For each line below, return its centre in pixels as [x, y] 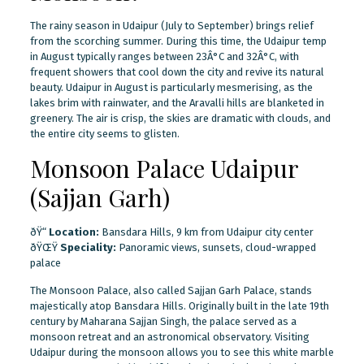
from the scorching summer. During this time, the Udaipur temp [178, 41]
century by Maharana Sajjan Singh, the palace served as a [163, 321]
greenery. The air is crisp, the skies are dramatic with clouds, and [180, 118]
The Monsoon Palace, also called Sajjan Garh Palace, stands [171, 290]
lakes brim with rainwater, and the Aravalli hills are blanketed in [177, 102]
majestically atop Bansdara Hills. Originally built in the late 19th [179, 305]
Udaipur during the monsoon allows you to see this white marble [182, 352]
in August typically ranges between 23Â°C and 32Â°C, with [164, 56]
